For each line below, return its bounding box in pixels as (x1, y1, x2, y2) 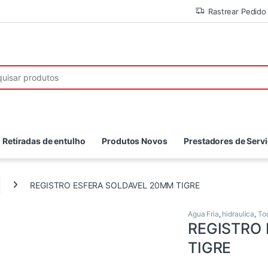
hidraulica (222, 209, 255, 219)
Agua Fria (188, 209, 219, 219)
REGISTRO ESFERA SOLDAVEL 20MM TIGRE (30, 179, 200, 190)
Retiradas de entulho (2, 135, 86, 146)
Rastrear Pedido (208, 6, 267, 16)
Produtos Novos (102, 135, 167, 146)
